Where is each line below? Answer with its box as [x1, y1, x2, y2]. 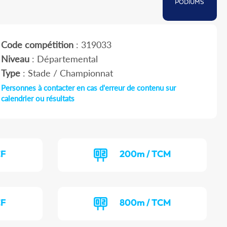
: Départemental [29, 53, 98, 65]
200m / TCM [120, 148, 171, 160]
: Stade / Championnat [20, 67, 113, 79]
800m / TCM [120, 197, 171, 209]
